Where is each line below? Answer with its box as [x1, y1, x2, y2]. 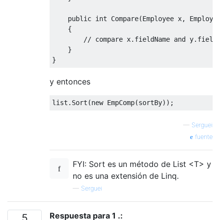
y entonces [50, 76, 90, 86]
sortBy [138, 98, 162, 107]
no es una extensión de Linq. [73, 170, 179, 181]
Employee [142, 14, 174, 23]
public [68, 14, 91, 23]
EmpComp [107, 98, 135, 107]
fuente [193, 133, 213, 140]
